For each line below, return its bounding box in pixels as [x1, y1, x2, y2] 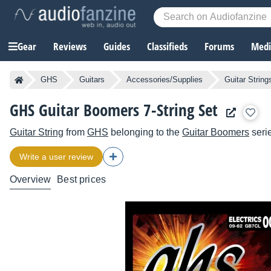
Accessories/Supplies [126, 75, 203, 85]
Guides [103, 39, 130, 54]
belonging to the [108, 127, 182, 138]
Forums [204, 39, 234, 54]
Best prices [57, 174, 106, 185]
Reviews [53, 39, 87, 54]
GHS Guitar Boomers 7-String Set [10, 99, 218, 122]
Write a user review [19, 152, 93, 162]
